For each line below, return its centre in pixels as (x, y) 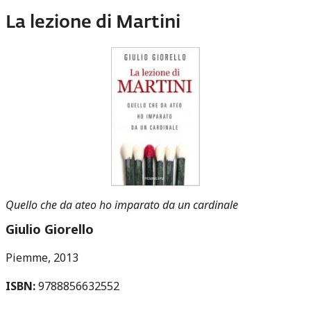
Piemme (27, 258)
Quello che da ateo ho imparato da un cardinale (122, 204)
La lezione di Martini (93, 23)
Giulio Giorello (50, 229)
